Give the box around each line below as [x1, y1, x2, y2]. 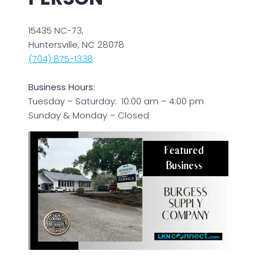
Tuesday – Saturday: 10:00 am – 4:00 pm [28, 95, 204, 108]
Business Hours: [28, 81, 95, 94]
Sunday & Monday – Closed [28, 109, 149, 122]
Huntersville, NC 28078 [28, 38, 124, 51]
